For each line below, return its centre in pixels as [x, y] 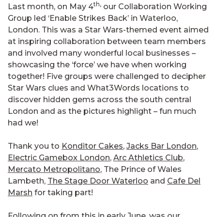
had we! [23, 123]
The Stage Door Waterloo [98, 181]
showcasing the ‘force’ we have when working [97, 64]
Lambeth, [28, 181]
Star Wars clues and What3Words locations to [98, 88]
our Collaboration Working [154, 6]
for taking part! [63, 192]
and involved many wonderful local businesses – [102, 53]
